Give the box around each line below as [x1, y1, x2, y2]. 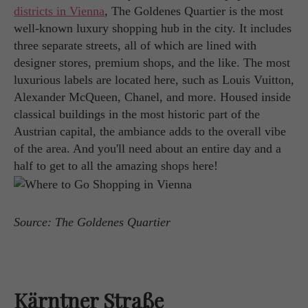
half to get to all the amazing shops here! [14, 159, 218, 173]
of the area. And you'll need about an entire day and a [14, 142, 281, 156]
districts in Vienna [14, 4, 104, 19]
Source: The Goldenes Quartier [14, 214, 170, 229]
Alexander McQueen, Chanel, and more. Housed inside [14, 90, 291, 104]
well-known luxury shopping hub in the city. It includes [14, 21, 291, 36]
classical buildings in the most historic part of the [14, 107, 260, 122]
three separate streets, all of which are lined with [14, 38, 256, 53]
